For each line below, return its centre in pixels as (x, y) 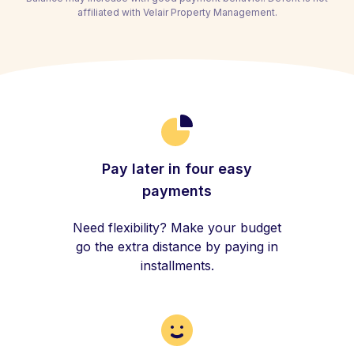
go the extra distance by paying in (177, 247)
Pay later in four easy (177, 169)
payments (177, 191)
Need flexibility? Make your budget (177, 228)
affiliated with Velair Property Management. (177, 12)
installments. (177, 265)
